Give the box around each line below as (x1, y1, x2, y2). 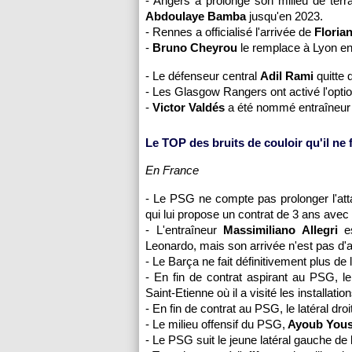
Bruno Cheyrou (152, 41, 237, 54)
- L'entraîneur (145, 223, 224, 236)
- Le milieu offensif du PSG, (145, 317, 285, 331)
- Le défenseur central (145, 69, 260, 82)
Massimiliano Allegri (223, 223, 338, 236)
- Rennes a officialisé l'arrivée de (145, 25, 314, 38)
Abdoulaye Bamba (145, 9, 249, 23)
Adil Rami (260, 69, 317, 82)
